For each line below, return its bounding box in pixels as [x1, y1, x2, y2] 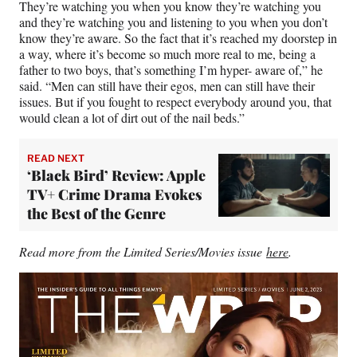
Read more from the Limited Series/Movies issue [19, 243, 266, 261]
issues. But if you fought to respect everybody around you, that [19, 93, 331, 111]
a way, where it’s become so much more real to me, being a [19, 45, 316, 63]
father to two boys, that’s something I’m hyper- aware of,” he [19, 61, 323, 79]
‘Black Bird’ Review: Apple [27, 166, 206, 186]
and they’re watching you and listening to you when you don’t [19, 14, 328, 31]
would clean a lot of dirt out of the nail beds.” [19, 109, 245, 127]
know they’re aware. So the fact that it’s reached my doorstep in [19, 29, 337, 47]
